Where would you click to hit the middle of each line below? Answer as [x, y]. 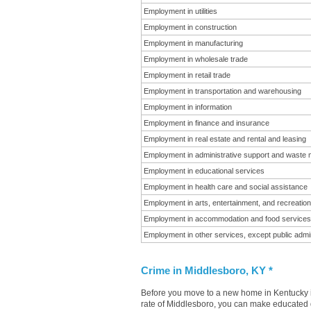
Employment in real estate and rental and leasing [225, 139]
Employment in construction [190, 27]
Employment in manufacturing [193, 43]
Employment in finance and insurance [207, 123]
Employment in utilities [180, 11]
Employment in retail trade [187, 75]
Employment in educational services [204, 171]
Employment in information [188, 107]
